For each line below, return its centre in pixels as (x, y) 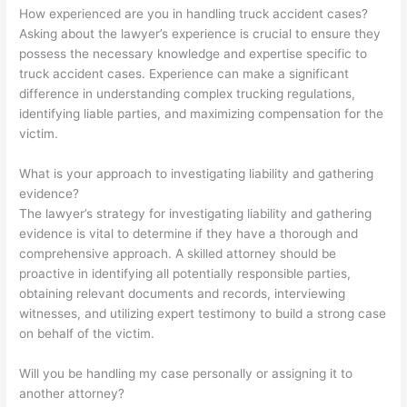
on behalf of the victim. (87, 333)
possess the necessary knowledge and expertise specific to (194, 54)
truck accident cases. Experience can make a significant (184, 74)
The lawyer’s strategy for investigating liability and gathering (196, 213)
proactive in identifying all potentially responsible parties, (185, 273)
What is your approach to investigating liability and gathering (197, 173)
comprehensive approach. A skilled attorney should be (178, 253)
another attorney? (72, 393)
